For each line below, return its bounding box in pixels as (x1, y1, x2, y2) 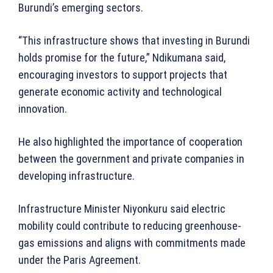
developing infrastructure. (18, 169, 135, 183)
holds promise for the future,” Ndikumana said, (18, 51, 225, 65)
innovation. (18, 102, 67, 116)
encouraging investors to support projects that (18, 68, 227, 82)
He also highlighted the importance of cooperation (18, 135, 243, 149)
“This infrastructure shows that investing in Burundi (18, 34, 250, 48)
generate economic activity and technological (18, 85, 222, 99)
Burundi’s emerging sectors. (18, 1, 143, 15)
